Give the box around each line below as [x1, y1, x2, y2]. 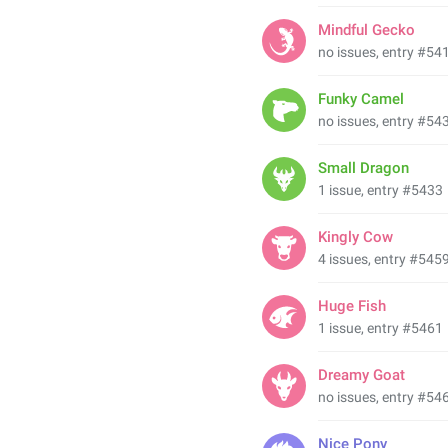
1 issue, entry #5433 [318, 182, 443, 198]
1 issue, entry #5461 [318, 320, 443, 336]
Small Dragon [318, 159, 409, 177]
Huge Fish [318, 297, 386, 315]
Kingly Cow [318, 228, 393, 246]
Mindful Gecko [318, 21, 415, 39]
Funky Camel [318, 90, 404, 108]
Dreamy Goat [318, 366, 405, 384]
